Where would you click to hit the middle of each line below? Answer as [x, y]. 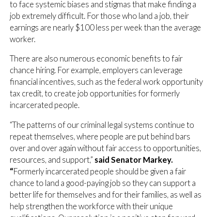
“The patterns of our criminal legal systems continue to [102, 125]
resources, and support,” [52, 160]
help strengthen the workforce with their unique [91, 206]
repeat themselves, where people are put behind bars [100, 136]
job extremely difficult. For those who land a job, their [99, 16]
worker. [23, 39]
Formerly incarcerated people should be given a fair [100, 171]
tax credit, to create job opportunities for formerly [95, 94]
